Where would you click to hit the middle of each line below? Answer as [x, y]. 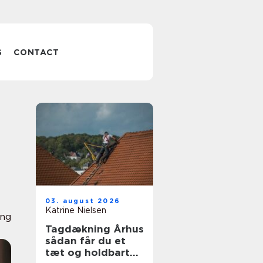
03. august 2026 [83, 201]
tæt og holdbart [87, 252]
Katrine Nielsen [76, 210]
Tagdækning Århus [95, 229]
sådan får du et [85, 241]
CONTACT [36, 52]
